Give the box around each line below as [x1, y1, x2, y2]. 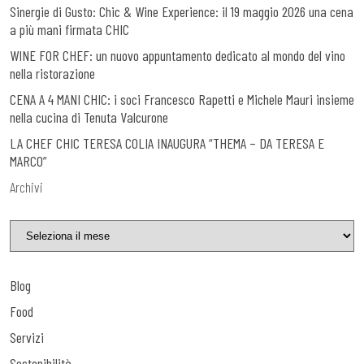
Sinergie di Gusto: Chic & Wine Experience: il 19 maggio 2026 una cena [10, 2, 353, 21]
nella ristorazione [10, 64, 95, 83]
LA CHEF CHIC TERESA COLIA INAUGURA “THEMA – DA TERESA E [10, 134, 324, 153]
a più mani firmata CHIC [10, 20, 129, 39]
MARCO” [10, 152, 47, 171]
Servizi [10, 328, 44, 347]
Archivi [10, 178, 43, 197]
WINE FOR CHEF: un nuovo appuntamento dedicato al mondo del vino [10, 46, 345, 65]
